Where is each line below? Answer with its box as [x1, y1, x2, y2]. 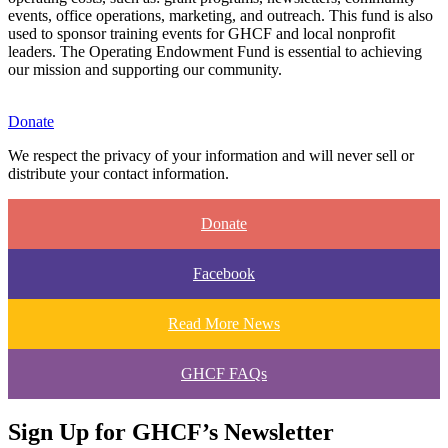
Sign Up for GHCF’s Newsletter [8, 418, 334, 445]
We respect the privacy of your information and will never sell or [8, 147, 414, 165]
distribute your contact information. [8, 165, 229, 183]
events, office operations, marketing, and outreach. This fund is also [8, 7, 433, 25]
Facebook [193, 265, 255, 283]
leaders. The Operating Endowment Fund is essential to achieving [8, 43, 422, 61]
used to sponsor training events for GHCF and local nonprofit [8, 25, 395, 43]
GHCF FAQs [181, 365, 267, 383]
